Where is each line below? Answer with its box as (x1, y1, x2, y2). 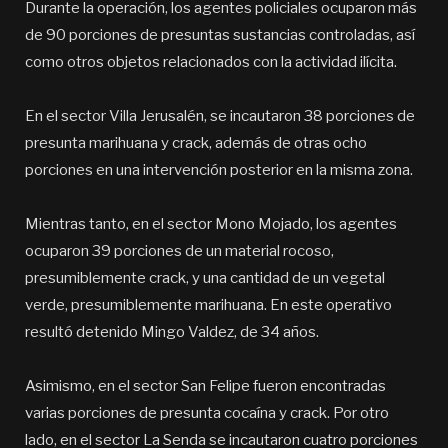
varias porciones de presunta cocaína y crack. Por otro (25, 404, 389, 423)
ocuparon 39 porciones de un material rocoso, (25, 242, 334, 261)
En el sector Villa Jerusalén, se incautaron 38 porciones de (25, 107, 415, 126)
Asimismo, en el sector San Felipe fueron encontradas (25, 377, 386, 396)
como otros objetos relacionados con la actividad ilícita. (25, 53, 397, 72)
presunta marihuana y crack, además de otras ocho (25, 134, 367, 153)
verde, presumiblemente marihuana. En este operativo (25, 296, 392, 315)
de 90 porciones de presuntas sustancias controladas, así (25, 26, 415, 45)
